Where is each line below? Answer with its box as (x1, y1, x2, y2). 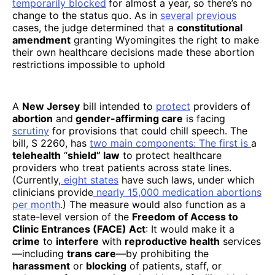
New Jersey (22, 99, 80, 112)
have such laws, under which (118, 173, 254, 186)
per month (12, 198, 60, 211)
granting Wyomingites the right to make (71, 33, 259, 46)
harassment (12, 259, 70, 272)
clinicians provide (12, 185, 93, 198)
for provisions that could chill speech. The (49, 124, 247, 137)
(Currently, (12, 173, 61, 186)
